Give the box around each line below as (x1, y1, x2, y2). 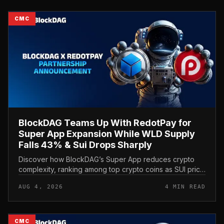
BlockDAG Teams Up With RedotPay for (18, 117, 191, 128)
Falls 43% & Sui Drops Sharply (18, 139, 152, 150)
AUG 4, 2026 (18, 183, 63, 190)
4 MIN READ (165, 183, 205, 190)
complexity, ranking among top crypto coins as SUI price (18, 165, 204, 174)
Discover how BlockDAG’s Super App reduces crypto (18, 155, 194, 164)
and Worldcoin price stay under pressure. (18, 175, 155, 184)
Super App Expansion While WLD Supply (18, 128, 195, 139)
